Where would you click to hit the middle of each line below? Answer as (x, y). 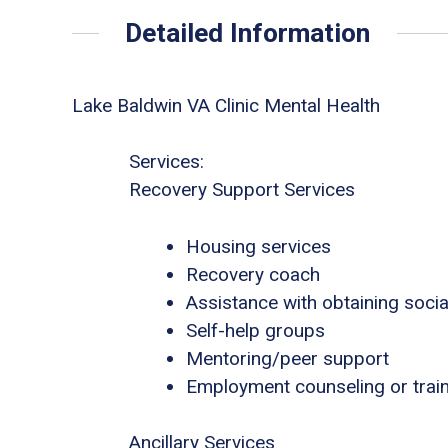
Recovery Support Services (242, 190)
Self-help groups (255, 330)
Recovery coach (253, 274)
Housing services (258, 246)
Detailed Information (248, 33)
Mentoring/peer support (287, 358)
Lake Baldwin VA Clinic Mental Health (226, 105)
